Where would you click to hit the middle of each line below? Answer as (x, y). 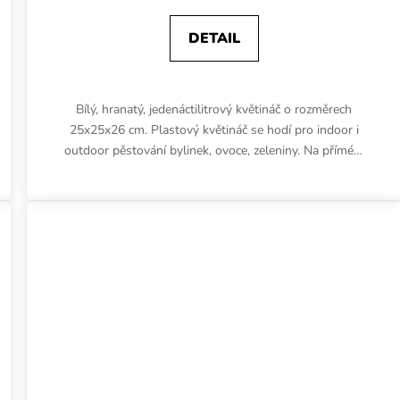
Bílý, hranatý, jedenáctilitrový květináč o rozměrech (214, 109)
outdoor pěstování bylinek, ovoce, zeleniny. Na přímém (214, 150)
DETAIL (214, 38)
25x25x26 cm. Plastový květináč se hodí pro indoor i (214, 129)
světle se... (214, 171)
